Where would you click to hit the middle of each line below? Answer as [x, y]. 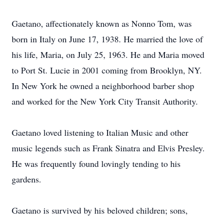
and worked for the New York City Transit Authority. [105, 101]
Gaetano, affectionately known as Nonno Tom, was [102, 23]
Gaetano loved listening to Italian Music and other [100, 132]
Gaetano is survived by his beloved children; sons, [100, 210]
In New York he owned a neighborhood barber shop [103, 86]
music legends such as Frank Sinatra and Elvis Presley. [108, 148]
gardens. [27, 179]
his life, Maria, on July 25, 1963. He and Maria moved [108, 54]
